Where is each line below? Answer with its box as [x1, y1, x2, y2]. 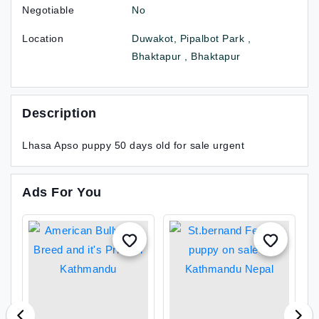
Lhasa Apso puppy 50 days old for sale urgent [22, 140, 244, 151]
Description [22, 106, 97, 120]
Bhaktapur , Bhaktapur [132, 51, 241, 62]
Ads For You [22, 185, 102, 199]
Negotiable [22, 4, 74, 16]
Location [22, 33, 63, 44]
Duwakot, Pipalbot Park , [132, 33, 251, 44]
